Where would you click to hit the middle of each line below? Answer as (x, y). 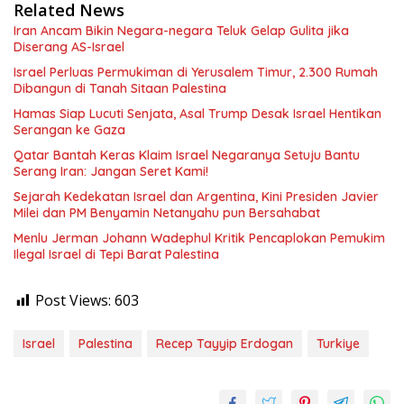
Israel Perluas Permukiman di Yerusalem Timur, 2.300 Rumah (196, 72)
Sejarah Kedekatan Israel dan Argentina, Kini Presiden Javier (196, 197)
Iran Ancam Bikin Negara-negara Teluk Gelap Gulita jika (181, 31)
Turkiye (338, 344)
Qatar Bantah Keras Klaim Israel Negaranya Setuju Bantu (187, 155)
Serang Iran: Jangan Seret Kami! (111, 171)
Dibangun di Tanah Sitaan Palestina (120, 88)
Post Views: (73, 300)
